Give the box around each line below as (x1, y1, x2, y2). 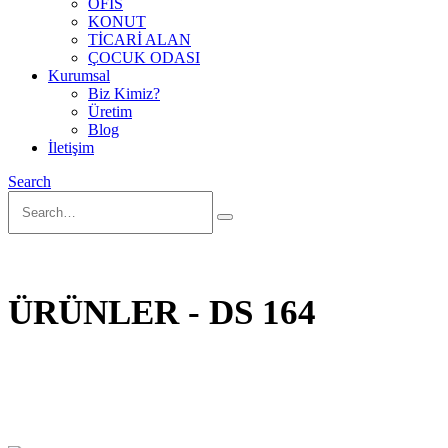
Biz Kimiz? (88, 85, 160, 102)
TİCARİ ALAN (88, 31, 191, 48)
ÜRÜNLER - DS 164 (8, 293, 316, 333)
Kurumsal (48, 67, 110, 84)
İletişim (48, 139, 94, 156)
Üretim (88, 103, 132, 120)
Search (8, 173, 51, 190)
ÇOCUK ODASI (88, 49, 200, 66)
